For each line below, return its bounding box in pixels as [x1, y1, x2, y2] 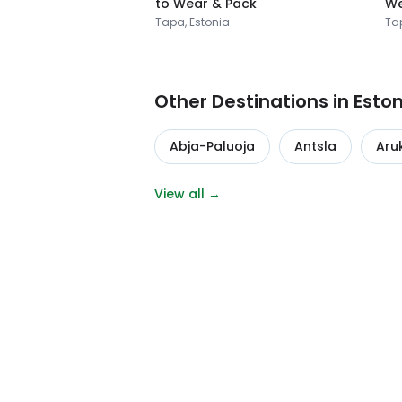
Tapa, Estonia [155, 14, 230, 31]
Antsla [294, 137, 336, 156]
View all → [154, 185, 221, 204]
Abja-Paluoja [170, 137, 255, 156]
